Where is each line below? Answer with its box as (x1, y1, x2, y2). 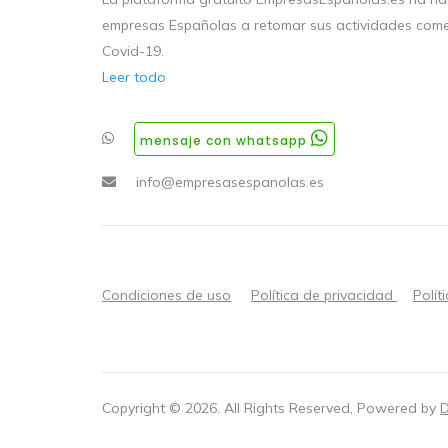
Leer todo (102, 68, 166, 87)
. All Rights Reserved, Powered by (217, 399, 440, 418)
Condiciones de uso (102, 285, 231, 304)
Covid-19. (102, 42, 164, 61)
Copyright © (102, 399, 185, 418)
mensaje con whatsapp (140, 132, 311, 150)
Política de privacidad (251, 285, 397, 304)
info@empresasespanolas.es (136, 173, 324, 192)
